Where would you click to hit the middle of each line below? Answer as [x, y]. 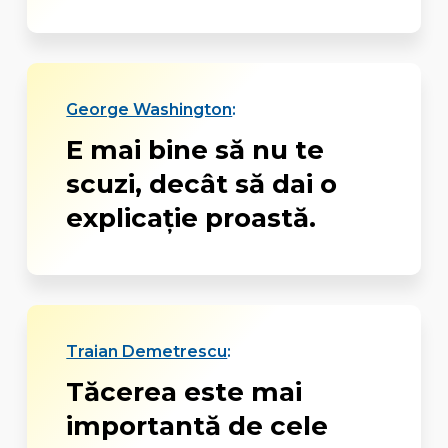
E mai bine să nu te [195, 150]
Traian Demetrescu [147, 352]
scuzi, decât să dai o [202, 184]
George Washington [149, 110]
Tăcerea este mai [184, 392]
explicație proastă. [191, 218]
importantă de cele [197, 426]
